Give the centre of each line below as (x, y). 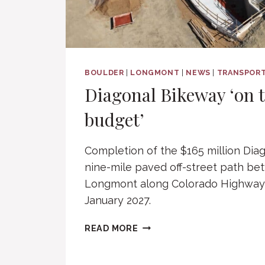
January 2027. (118, 200)
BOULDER (104, 72)
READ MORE (112, 228)
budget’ (114, 119)
